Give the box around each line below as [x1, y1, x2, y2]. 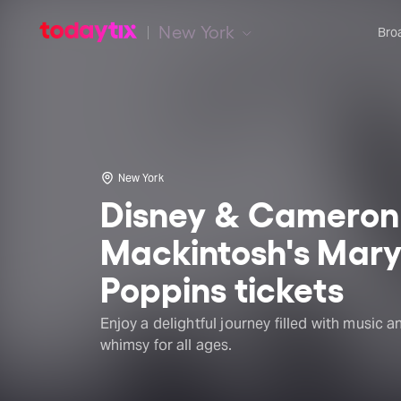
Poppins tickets [99, 267, 344, 308]
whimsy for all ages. [99, 336, 233, 354]
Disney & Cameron [99, 192, 399, 233]
